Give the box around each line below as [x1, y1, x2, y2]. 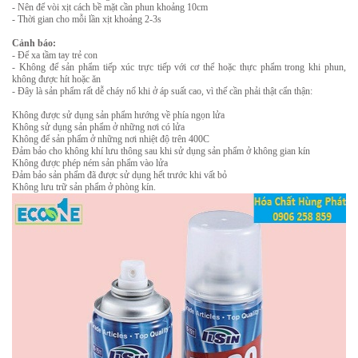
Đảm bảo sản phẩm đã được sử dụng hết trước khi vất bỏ [12, 169, 227, 181]
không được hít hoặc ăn [12, 74, 101, 85]
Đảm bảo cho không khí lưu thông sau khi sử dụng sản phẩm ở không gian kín [12, 145, 310, 157]
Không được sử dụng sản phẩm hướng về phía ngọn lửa [12, 109, 225, 121]
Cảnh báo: [12, 38, 56, 49]
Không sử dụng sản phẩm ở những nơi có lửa [12, 121, 185, 133]
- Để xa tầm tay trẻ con [12, 50, 97, 61]
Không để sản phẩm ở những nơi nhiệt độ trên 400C [12, 133, 209, 145]
